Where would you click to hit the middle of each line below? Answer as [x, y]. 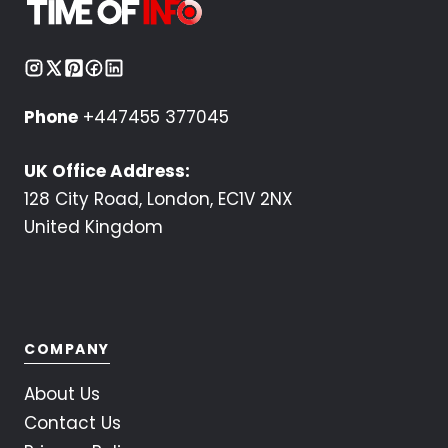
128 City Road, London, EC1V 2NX [158, 198]
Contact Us [72, 423]
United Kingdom [93, 226]
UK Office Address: [107, 170]
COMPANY [67, 349]
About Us [62, 394]
